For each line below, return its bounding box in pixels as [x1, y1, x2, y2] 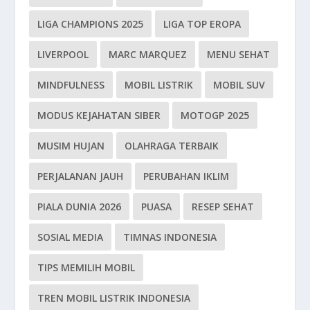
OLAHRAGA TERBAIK [125, 139, 219, 153]
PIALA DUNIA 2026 [37, 200, 122, 214]
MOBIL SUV [213, 78, 266, 92]
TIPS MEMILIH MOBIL [37, 261, 136, 275]
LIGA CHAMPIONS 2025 [37, 17, 144, 31]
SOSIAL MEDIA [37, 230, 104, 244]
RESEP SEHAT [192, 200, 255, 214]
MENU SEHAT [207, 48, 271, 62]
